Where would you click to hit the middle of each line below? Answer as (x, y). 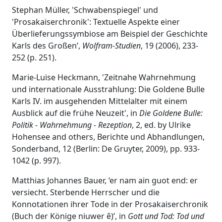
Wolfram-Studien (111, 46)
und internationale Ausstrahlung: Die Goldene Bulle (108, 89)
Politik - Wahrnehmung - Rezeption (72, 125)
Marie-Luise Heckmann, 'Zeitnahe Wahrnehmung (104, 77)
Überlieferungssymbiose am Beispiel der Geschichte (110, 34)
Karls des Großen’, (47, 46)
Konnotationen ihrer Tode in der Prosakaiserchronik (110, 204)
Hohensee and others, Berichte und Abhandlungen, (108, 137)
